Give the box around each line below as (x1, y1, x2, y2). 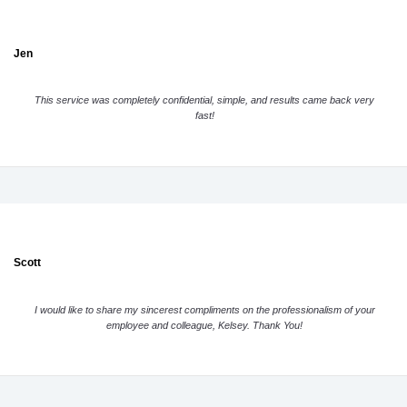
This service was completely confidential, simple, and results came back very (35, 94, 375, 105)
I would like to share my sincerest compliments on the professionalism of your (34, 303, 375, 315)
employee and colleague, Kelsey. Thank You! (106, 319, 303, 331)
